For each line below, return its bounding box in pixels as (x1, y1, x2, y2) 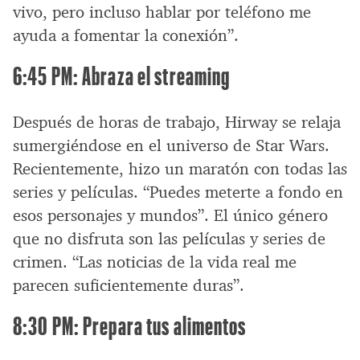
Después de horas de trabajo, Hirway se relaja (13, 111, 341, 133)
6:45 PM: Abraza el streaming (13, 59, 231, 90)
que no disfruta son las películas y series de (13, 227, 325, 249)
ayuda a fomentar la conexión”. (13, 24, 239, 46)
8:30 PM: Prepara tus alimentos (13, 309, 247, 340)
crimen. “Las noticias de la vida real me (13, 251, 297, 272)
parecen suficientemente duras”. (13, 274, 244, 296)
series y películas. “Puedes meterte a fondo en (13, 181, 343, 202)
